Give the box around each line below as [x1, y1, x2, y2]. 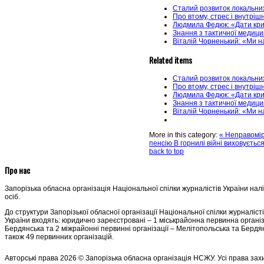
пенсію [149, 139, 174, 148]
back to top [149, 147, 184, 156]
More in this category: [149, 131, 217, 140]
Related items [149, 54, 192, 67]
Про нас [5, 164, 30, 177]
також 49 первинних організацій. [5, 233, 114, 242]
